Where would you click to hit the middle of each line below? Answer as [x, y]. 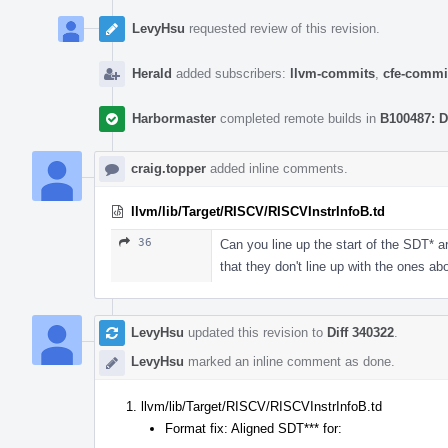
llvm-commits [332, 73]
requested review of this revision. [282, 28]
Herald [152, 73]
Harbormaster [174, 118]
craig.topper [168, 168]
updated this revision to [255, 332]
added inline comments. [277, 168]
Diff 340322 [360, 332]
